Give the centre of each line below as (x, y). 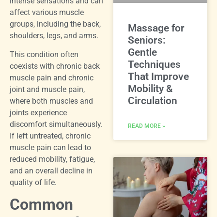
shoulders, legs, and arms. (54, 36)
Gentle (142, 53)
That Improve (158, 77)
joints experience (38, 112)
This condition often (44, 54)
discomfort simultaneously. (56, 124)
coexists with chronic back (55, 66)
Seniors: (147, 40)
